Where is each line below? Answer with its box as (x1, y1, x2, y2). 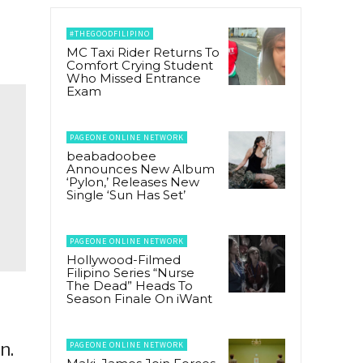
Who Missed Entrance (66, 70, 201, 87)
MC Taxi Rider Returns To (66, 45, 220, 61)
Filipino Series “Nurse (66, 265, 194, 281)
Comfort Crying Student (66, 58, 213, 74)
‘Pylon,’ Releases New (66, 174, 199, 190)
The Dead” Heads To (66, 278, 193, 294)
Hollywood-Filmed (66, 252, 181, 268)
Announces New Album (66, 161, 215, 177)
